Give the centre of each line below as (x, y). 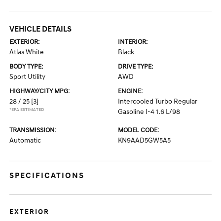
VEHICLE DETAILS (41, 29)
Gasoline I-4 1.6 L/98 (149, 112)
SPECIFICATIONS (47, 176)
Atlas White (27, 52)
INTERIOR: (133, 42)
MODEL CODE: (138, 130)
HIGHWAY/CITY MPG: (40, 91)
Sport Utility (28, 77)
